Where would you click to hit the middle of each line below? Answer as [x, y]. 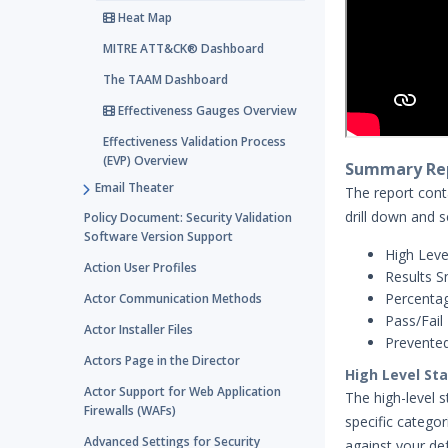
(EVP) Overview [145, 160]
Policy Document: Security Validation [188, 217]
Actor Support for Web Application [182, 391]
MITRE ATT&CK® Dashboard [183, 48]
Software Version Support [158, 236]
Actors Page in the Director [162, 360]
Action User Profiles [140, 267]
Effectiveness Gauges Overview [206, 110]
